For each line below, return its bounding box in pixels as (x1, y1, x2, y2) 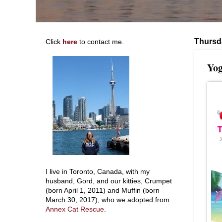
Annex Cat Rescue (46, 206, 104, 213)
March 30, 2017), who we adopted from (46, 196, 169, 204)
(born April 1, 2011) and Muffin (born (46, 187, 160, 194)
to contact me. (77, 38, 124, 46)
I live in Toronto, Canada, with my (46, 168, 150, 175)
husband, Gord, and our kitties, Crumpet (46, 177, 172, 185)
